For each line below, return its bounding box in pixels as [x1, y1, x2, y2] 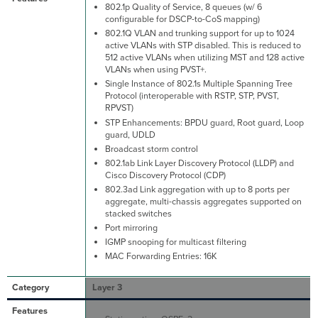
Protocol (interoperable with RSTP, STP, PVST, [104, 90, 279, 102]
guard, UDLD [104, 128, 155, 141]
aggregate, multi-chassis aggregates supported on [104, 196, 302, 208]
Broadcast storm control [104, 143, 198, 155]
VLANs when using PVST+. [104, 64, 207, 76]
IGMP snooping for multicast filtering [104, 236, 246, 248]
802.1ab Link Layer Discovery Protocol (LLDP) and [104, 157, 294, 169]
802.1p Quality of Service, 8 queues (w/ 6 [104, 1, 262, 13]
